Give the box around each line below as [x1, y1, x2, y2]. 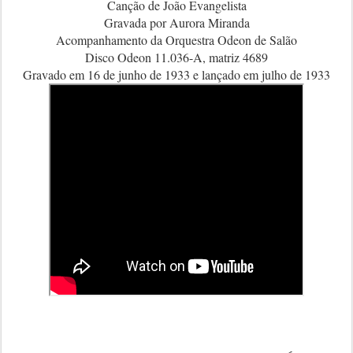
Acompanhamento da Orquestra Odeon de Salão [56, 32, 297, 48]
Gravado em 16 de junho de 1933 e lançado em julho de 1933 [23, 66, 330, 83]
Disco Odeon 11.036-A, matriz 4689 [85, 49, 268, 65]
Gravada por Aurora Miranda [103, 14, 250, 31]
